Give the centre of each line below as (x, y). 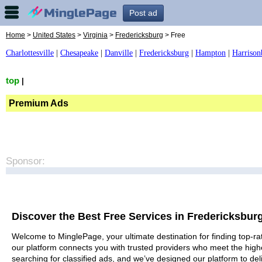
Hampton (211, 53)
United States (54, 35)
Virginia (95, 35)
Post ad (143, 13)
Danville (119, 53)
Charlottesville (30, 53)
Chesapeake (79, 53)
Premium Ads (39, 103)
